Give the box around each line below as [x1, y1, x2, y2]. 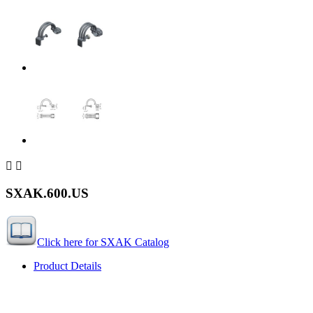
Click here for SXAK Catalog [37, 236, 169, 249]
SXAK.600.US [6, 186, 89, 201]
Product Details [34, 260, 101, 272]
